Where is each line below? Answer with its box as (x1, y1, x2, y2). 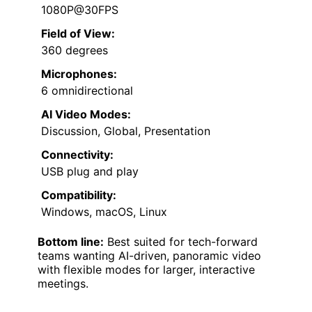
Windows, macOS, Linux (41, 204, 167, 219)
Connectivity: (41, 147, 114, 162)
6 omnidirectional (41, 83, 133, 97)
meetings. (38, 276, 88, 290)
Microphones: (41, 66, 117, 81)
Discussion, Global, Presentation (41, 123, 210, 138)
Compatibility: (41, 187, 116, 202)
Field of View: (41, 26, 115, 40)
